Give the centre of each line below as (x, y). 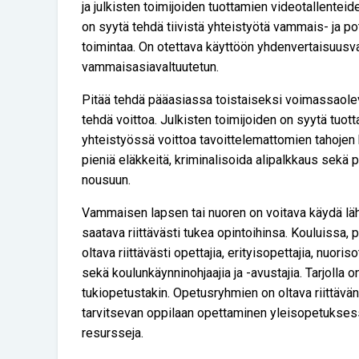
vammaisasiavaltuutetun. (150, 67)
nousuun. (106, 180)
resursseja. (113, 333)
